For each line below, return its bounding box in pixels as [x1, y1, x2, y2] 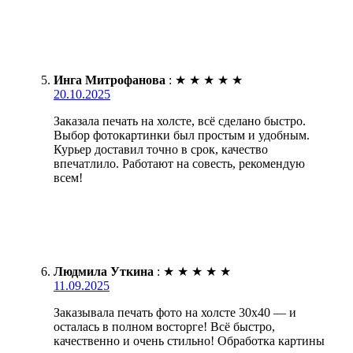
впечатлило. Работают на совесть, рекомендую [54, 156, 305, 170]
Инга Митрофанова [54, 72, 165, 87]
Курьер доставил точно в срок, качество [54, 142, 268, 156]
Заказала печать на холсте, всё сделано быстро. [54, 113, 306, 128]
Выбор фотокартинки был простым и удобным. [54, 128, 310, 142]
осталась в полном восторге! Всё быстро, [54, 319, 275, 333]
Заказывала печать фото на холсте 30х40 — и [54, 305, 296, 319]
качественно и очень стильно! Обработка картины [54, 333, 325, 347]
